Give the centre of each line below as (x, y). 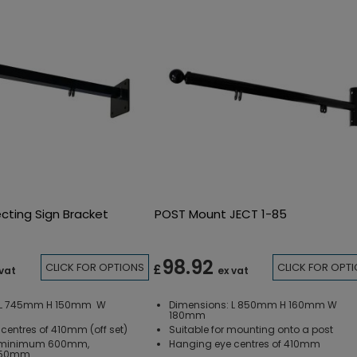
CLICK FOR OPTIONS (94, 268)
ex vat (233, 271)
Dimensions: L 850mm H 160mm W (253, 304)
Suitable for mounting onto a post (251, 329)
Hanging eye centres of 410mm (244, 343)
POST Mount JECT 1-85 (220, 214)
